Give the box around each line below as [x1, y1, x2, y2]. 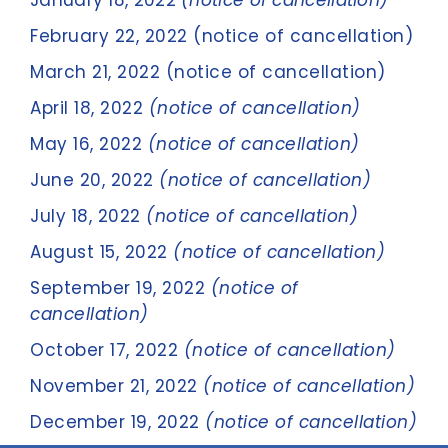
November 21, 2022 [30, 374, 203, 398]
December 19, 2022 [30, 410, 205, 434]
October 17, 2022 [30, 338, 184, 362]
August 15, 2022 [30, 240, 173, 264]
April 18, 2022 [30, 96, 149, 120]
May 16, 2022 [30, 132, 142, 156]
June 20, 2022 [30, 168, 159, 192]
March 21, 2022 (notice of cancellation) [30, 60, 386, 84]
